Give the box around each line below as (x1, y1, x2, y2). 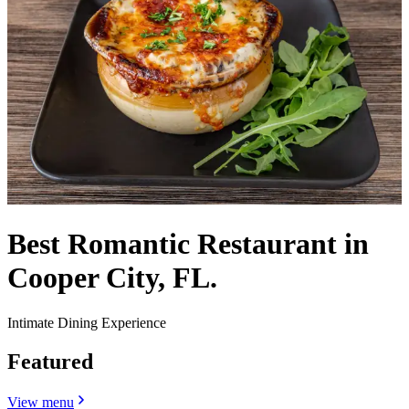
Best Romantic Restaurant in (7, 227, 369, 261)
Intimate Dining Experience (7, 314, 166, 330)
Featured (7, 349, 93, 373)
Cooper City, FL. (7, 261, 217, 295)
